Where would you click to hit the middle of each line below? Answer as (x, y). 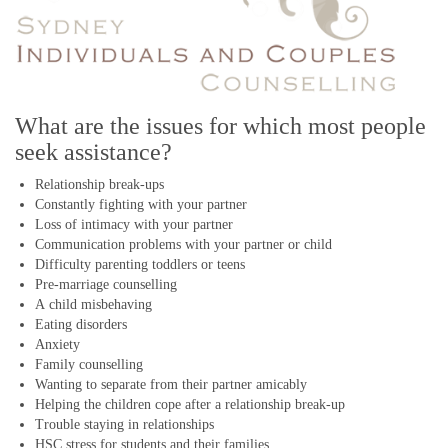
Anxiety (57, 344)
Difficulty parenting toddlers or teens (140, 264)
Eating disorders (81, 324)
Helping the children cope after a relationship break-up (190, 404)
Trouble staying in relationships (124, 424)
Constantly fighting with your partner (141, 204)
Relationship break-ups (99, 184)
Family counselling (89, 364)
